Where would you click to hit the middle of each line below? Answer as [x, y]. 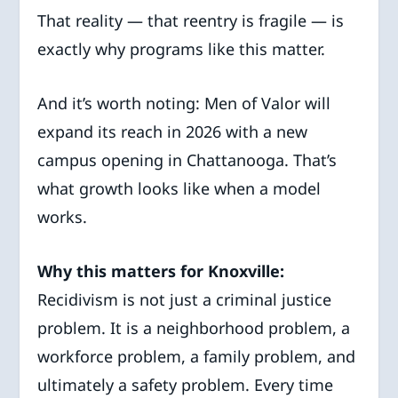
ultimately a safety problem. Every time [186, 384]
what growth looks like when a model [179, 189]
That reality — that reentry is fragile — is [191, 21]
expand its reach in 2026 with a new [173, 132]
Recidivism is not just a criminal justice [185, 299]
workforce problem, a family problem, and [197, 356]
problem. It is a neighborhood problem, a [194, 327]
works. [63, 217]
